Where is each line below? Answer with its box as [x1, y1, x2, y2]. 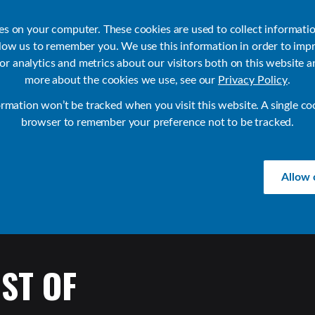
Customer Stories [207, 67, 297, 81]
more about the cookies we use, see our [25, 75, 218, 86]
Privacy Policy [217, 75, 288, 86]
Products [26, 67, 73, 81]
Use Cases [89, 67, 144, 81]
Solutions [160, 67, 208, 81]
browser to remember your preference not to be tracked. [20, 117, 295, 128]
